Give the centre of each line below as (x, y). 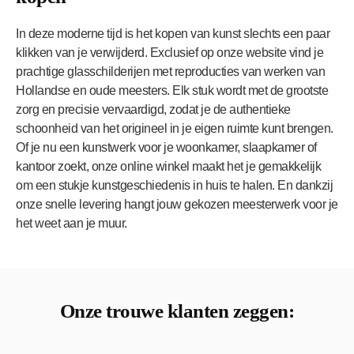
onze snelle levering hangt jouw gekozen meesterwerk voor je (177, 204)
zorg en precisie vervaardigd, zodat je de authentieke (153, 109)
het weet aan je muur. (72, 223)
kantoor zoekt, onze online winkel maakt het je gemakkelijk (168, 166)
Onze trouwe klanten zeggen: (177, 311)
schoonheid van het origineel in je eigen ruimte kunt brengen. (175, 128)
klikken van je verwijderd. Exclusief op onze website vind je (169, 52)
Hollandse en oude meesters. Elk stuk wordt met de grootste (172, 90)
